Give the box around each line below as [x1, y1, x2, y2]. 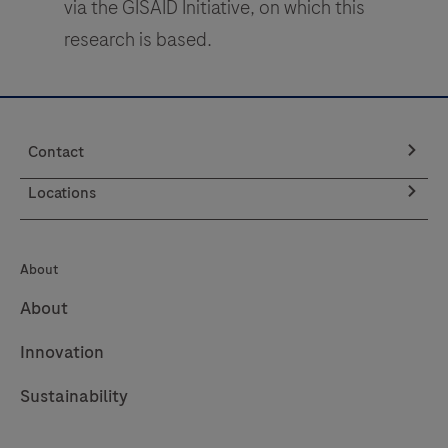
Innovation [20, 339, 104, 364]
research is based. [64, 25, 212, 53]
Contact [28, 140, 84, 163]
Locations [28, 181, 96, 204]
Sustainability [20, 383, 128, 408]
